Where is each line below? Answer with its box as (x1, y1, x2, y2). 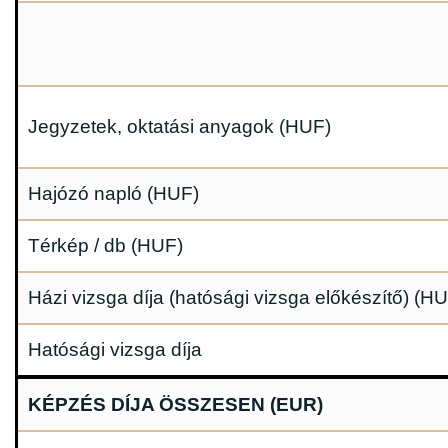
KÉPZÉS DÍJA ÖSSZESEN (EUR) (28, 394, 323, 416)
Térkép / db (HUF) (28, 235, 183, 257)
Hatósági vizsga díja (28, 339, 202, 361)
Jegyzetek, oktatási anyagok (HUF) (28, 116, 331, 138)
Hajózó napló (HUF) (28, 183, 199, 205)
